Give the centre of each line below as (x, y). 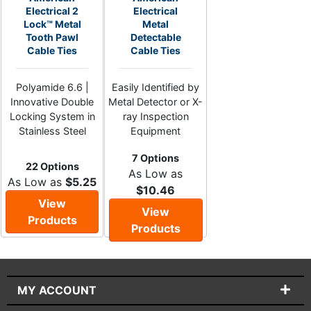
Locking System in (52, 116)
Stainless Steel (52, 131)
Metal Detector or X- (156, 102)
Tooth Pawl (52, 37)
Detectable (155, 37)
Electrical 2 (52, 11)
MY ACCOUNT (57, 290)
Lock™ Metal (52, 24)
